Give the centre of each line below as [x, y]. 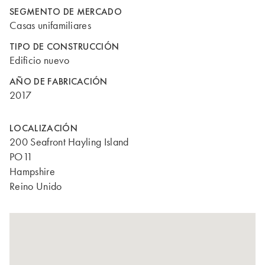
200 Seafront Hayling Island [69, 142]
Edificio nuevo [40, 60]
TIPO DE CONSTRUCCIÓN [64, 46]
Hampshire [32, 172]
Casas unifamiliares [51, 25]
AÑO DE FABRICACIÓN [59, 81]
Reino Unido [36, 186]
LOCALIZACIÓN [43, 128]
